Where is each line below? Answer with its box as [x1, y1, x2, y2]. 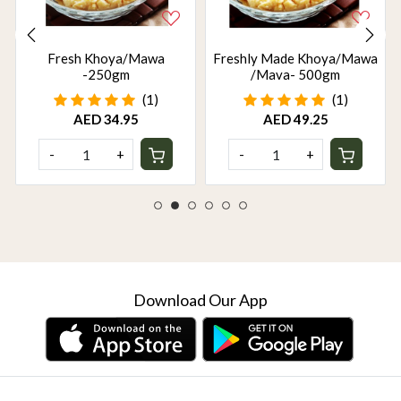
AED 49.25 [262, 111, 328, 128]
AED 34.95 [73, 111, 139, 128]
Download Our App [133, 290, 268, 311]
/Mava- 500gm [251, 66, 340, 83]
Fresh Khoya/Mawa [47, 50, 165, 67]
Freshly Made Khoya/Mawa [213, 50, 378, 67]
